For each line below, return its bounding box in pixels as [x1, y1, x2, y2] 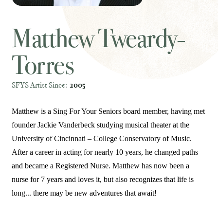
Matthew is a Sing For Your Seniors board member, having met [12, 107, 205, 115]
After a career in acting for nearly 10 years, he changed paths [12, 148, 198, 156]
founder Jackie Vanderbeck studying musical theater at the [12, 121, 189, 129]
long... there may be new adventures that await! [12, 189, 157, 197]
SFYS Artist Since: [12, 80, 67, 90]
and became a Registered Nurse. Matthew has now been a [12, 162, 189, 170]
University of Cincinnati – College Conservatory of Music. [12, 134, 192, 143]
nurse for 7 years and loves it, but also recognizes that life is [12, 175, 194, 183]
